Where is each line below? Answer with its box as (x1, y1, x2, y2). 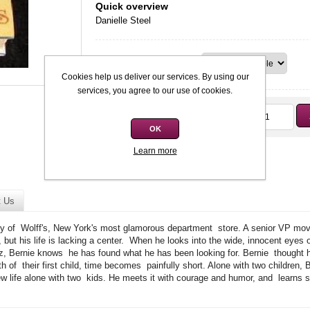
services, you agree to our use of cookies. (77, 85, 232, 95)
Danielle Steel (95, 15, 152, 26)
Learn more (133, 145, 177, 156)
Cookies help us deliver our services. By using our (61, 71, 249, 82)
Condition (99, 58, 141, 70)
